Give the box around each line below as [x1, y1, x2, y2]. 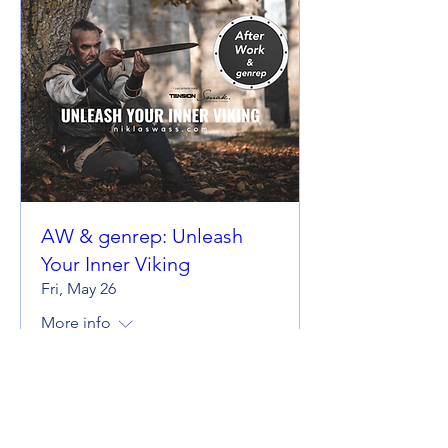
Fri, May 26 [41, 279, 116, 298]
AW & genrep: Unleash [41, 224, 243, 248]
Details [135, 377, 185, 396]
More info [41, 313, 111, 332]
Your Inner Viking [41, 252, 190, 276]
